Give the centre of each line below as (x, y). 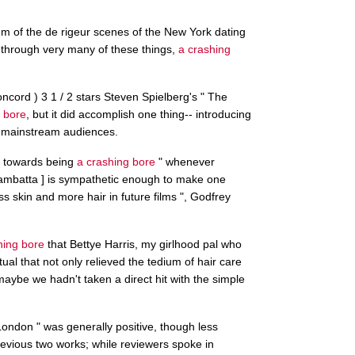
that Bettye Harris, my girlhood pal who (143, 244)
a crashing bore (116, 161)
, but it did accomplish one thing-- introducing (139, 114)
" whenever (185, 161)
